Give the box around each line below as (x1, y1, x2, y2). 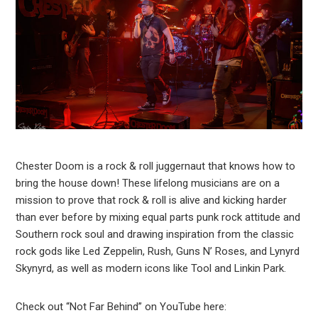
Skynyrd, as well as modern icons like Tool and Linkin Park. (16, 262, 287, 275)
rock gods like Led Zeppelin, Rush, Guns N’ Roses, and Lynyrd (16, 245, 300, 258)
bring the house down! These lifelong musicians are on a (16, 177, 280, 190)
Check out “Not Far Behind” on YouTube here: (16, 300, 227, 314)
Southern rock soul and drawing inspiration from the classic (16, 228, 295, 241)
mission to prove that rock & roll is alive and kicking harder (16, 194, 287, 207)
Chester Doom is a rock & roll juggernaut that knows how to (16, 160, 296, 173)
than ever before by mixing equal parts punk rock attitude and (16, 211, 301, 224)
